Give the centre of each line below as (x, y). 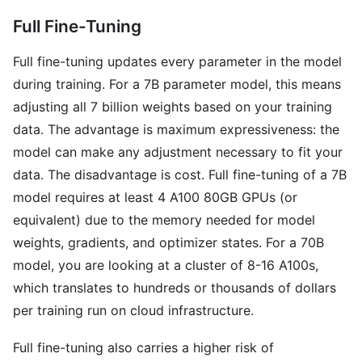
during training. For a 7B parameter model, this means (177, 84)
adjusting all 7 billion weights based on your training (173, 107)
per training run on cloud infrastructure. (133, 310)
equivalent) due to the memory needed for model (164, 220)
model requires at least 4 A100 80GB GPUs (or (155, 197)
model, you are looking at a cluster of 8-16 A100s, (166, 265)
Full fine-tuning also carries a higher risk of (143, 347)
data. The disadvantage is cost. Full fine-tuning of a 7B (180, 175)
